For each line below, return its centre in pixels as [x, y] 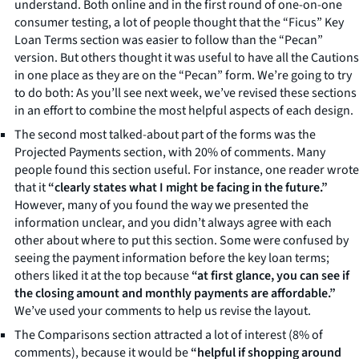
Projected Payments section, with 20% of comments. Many [170, 152]
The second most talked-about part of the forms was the [165, 134]
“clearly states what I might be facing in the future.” [188, 187]
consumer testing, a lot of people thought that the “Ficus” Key [179, 22]
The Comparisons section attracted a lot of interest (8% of [169, 335]
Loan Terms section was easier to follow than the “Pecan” [169, 40]
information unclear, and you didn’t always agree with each [173, 222]
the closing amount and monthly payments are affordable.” [175, 293]
